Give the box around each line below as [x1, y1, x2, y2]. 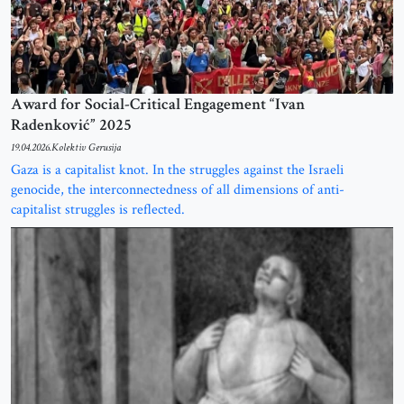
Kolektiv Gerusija [51, 140, 121, 154]
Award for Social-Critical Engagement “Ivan [11, 93, 305, 115]
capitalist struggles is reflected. [11, 199, 185, 219]
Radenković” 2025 [11, 114, 132, 135]
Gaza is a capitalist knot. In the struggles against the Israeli [11, 160, 344, 179]
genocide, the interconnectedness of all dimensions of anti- [11, 179, 344, 199]
